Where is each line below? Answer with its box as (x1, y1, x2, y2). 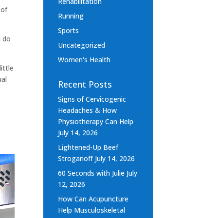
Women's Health (58, 55, 111, 65)
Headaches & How (58, 106, 117, 115)
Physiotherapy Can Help (58, 117, 134, 127)
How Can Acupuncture (58, 194, 129, 204)
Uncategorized (58, 40, 106, 50)
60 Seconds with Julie (58, 168, 125, 178)
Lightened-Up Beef (58, 143, 119, 152)
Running (58, 11, 84, 21)
